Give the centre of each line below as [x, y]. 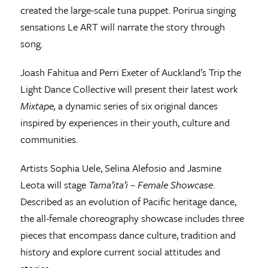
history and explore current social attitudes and [120, 252]
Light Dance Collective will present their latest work [129, 89]
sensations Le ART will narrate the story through [122, 27]
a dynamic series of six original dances [136, 106]
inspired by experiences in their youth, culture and [125, 123]
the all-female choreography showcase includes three [132, 218]
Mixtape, [38, 106]
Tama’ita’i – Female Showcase [150, 185]
